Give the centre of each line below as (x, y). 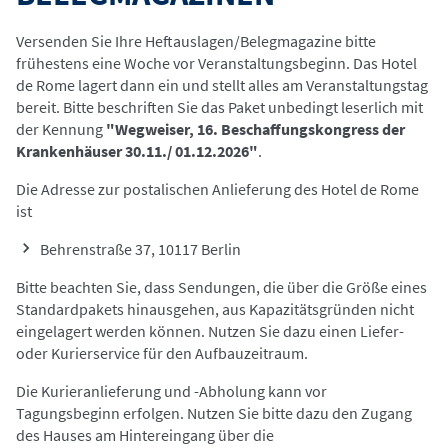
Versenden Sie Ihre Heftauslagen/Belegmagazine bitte (196, 41)
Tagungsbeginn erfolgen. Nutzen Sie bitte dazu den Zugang (214, 413)
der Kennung (61, 129)
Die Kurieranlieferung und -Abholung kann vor (171, 391)
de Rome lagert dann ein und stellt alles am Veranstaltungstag (222, 85)
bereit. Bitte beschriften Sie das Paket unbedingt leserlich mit (219, 107)
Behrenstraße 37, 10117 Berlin (140, 249)
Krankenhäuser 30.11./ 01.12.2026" (137, 151)
